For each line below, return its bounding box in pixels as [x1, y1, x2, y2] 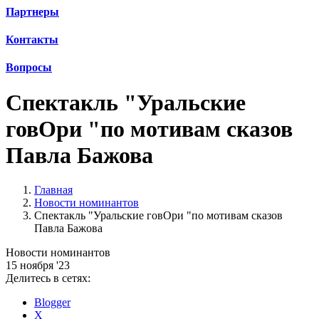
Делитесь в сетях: [6, 272, 90, 285]
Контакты [6, 33, 58, 46]
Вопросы [6, 61, 52, 74]
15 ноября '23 [6, 259, 70, 272]
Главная [34, 184, 73, 197]
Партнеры [6, 5, 59, 18]
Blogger [34, 296, 70, 309]
